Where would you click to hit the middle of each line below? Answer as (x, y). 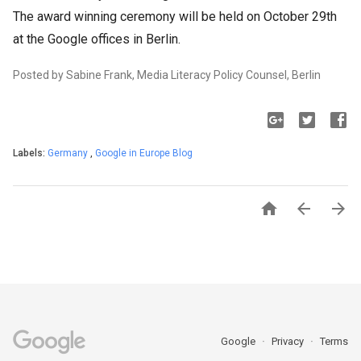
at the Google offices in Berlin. (97, 39)
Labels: (30, 153)
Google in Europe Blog (144, 153)
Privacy (289, 341)
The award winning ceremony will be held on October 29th (175, 17)
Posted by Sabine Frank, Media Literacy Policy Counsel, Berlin (167, 75)
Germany (69, 153)
